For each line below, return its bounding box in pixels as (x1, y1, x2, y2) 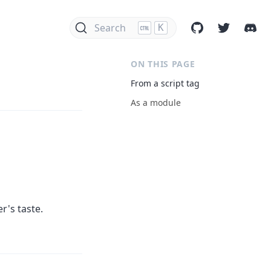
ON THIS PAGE (131, 58, 195, 70)
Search (94, 21, 126, 34)
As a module (131, 97, 181, 108)
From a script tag (131, 77, 200, 89)
